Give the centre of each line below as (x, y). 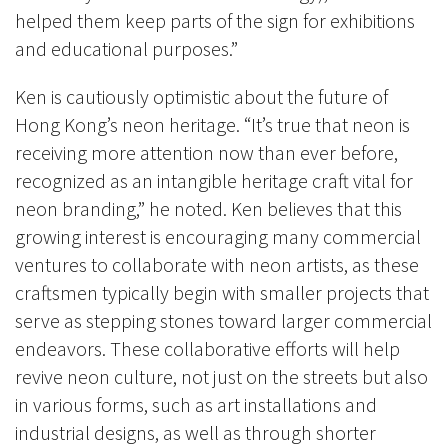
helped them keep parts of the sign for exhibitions (215, 20)
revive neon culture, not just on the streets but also (221, 376)
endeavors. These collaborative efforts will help (207, 348)
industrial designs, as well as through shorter (195, 432)
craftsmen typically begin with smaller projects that (222, 292)
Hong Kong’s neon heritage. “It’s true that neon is (212, 124)
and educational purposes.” (128, 48)
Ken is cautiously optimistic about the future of (201, 96)
